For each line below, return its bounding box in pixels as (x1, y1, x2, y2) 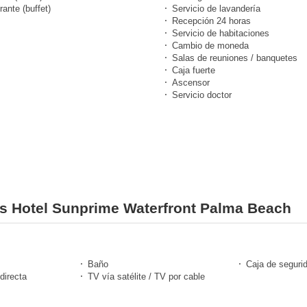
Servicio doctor (172, 89, 232, 100)
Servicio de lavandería (172, 3, 260, 14)
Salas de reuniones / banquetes (172, 52, 297, 63)
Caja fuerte (172, 64, 215, 75)
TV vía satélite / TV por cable (88, 271, 205, 282)
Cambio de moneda (172, 40, 249, 51)
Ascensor (172, 77, 210, 88)
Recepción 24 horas (172, 15, 251, 26)
